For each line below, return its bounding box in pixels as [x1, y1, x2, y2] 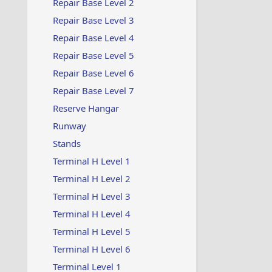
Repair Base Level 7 [52, 84, 134, 97]
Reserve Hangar [52, 102, 119, 114]
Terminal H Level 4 [52, 208, 131, 220]
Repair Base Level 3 [52, 14, 134, 26]
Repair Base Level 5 [52, 49, 134, 61]
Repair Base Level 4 [52, 32, 134, 44]
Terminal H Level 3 [52, 190, 131, 202]
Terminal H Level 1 [52, 155, 131, 167]
